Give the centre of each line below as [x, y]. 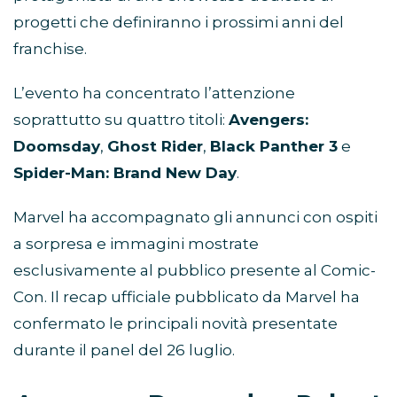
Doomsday [57, 147]
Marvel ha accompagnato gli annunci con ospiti [195, 218]
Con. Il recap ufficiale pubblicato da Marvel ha [187, 297]
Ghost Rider [155, 147]
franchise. [50, 49]
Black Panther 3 [274, 147]
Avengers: [269, 120]
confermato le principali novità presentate [175, 324]
